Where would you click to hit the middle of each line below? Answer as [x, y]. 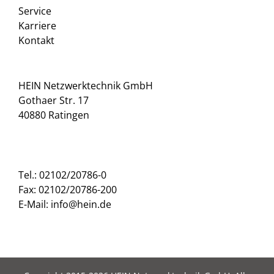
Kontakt [36, 40]
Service [35, 11]
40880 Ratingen [54, 115]
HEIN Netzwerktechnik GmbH [86, 86]
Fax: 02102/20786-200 [68, 190]
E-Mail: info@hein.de [65, 204]
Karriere [37, 26]
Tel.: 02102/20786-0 [62, 175]
